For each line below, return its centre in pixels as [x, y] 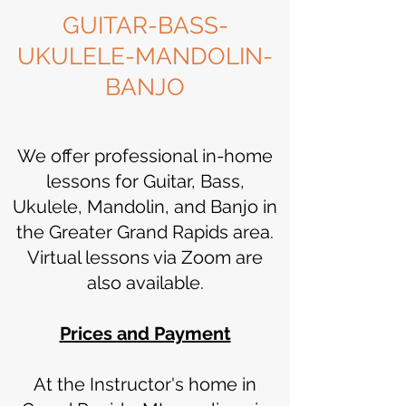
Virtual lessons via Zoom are [145, 257]
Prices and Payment [145, 333]
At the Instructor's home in [145, 384]
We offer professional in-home [145, 156]
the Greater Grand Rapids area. [145, 232]
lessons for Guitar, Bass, [145, 181]
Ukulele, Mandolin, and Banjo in [145, 207]
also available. [145, 283]
